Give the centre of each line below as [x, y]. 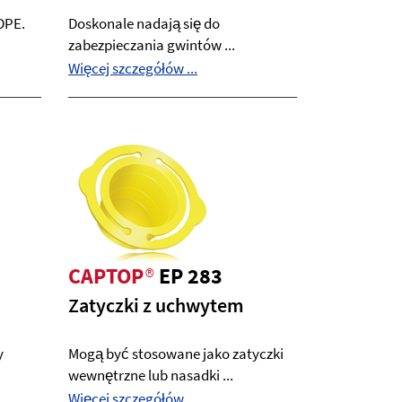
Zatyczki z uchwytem [156, 305]
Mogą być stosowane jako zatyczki [176, 354]
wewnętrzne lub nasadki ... [151, 375]
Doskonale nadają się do [144, 23]
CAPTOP [106, 276]
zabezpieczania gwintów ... [152, 45]
